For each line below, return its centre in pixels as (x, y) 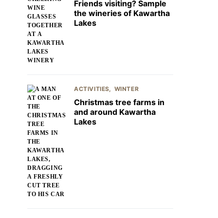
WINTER (127, 89)
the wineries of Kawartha (122, 13)
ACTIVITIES (92, 89)
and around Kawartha (115, 112)
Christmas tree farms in (119, 102)
